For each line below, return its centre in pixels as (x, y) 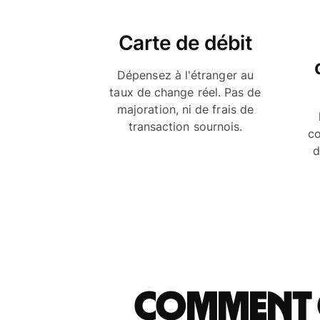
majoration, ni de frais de (185, 109)
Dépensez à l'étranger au (185, 75)
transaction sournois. (185, 126)
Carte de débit (185, 42)
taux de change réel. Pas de (185, 92)
